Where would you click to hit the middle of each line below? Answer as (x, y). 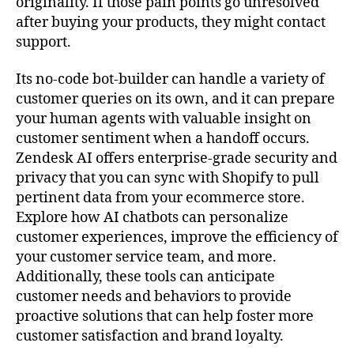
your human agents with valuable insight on (164, 119)
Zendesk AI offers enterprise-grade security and (177, 159)
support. (43, 42)
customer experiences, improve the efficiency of (177, 238)
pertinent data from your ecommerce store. (160, 198)
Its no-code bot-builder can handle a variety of (170, 80)
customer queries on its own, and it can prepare (175, 100)
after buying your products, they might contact (171, 22)
